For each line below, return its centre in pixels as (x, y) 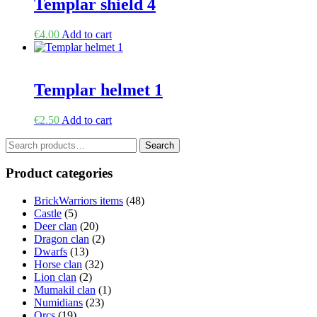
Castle (48, 213)
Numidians (58, 302)
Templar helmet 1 (98, 90)
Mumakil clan (65, 290)
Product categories (59, 173)
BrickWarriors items (79, 201)
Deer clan (56, 226)
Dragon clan (62, 239)
